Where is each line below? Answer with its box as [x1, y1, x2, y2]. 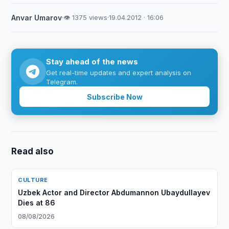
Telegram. [46, 78, 78, 86]
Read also [11, 146, 54, 156]
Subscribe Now [86, 92, 143, 101]
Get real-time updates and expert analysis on [46, 68, 192, 77]
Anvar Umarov [11, 13, 62, 22]
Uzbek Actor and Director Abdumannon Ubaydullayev [18, 188, 211, 197]
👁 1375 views [63, 13, 108, 21]
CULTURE [18, 176, 48, 184]
